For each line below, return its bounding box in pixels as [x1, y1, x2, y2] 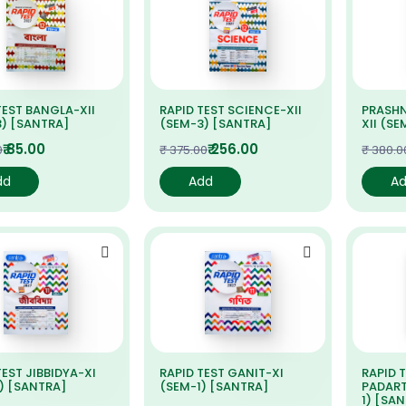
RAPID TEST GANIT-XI [159, 364, 284, 382]
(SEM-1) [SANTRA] [159, 378, 268, 395]
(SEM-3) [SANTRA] [159, 115, 271, 132]
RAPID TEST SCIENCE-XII [159, 101, 302, 119]
